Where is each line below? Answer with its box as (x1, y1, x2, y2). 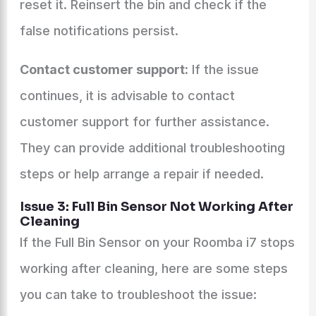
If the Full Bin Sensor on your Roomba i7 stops (19, 235, 295, 250)
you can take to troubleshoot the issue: (19, 287, 257, 302)
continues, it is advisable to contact (19, 88, 235, 103)
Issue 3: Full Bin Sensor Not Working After (19, 199, 293, 214)
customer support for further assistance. (19, 114, 269, 129)
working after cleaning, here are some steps (19, 261, 288, 276)
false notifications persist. (19, 23, 178, 38)
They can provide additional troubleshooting (19, 140, 285, 155)
